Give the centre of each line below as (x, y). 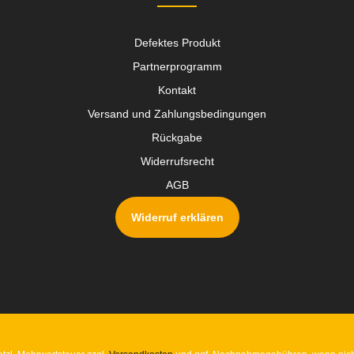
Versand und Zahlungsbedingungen (177, 113)
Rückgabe (177, 137)
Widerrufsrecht (177, 161)
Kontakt (177, 90)
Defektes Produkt (177, 42)
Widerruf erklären (177, 217)
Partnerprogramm (177, 66)
